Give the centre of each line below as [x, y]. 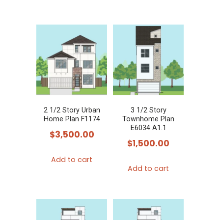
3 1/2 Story [148, 110]
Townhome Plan [148, 119]
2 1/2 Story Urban [72, 110]
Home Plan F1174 [72, 119]
